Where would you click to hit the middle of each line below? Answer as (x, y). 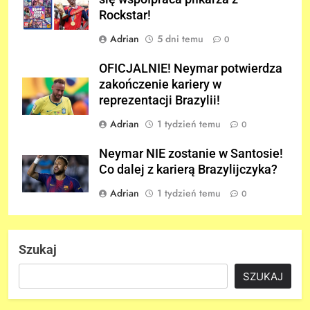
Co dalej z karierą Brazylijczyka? (188, 169)
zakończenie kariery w (160, 84)
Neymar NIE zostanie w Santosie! (191, 153)
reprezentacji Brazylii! (159, 100)
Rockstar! (125, 15)
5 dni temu (180, 38)
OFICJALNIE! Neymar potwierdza (191, 68)
